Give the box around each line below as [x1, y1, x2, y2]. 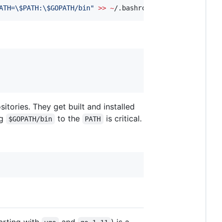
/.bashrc [114, 3, 146, 12]
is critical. [103, 113, 142, 123]
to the [55, 113, 82, 123]
